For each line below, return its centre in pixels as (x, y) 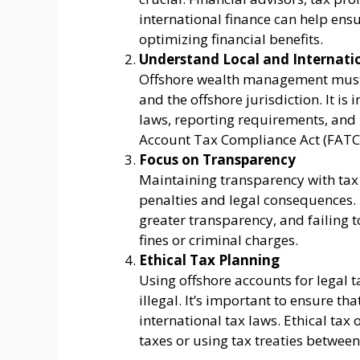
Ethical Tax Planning (209, 260)
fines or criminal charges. (219, 239)
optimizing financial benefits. (231, 39)
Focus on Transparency (217, 159)
